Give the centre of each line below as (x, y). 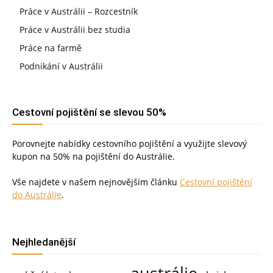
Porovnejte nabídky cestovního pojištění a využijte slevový (129, 143)
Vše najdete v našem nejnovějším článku (96, 182)
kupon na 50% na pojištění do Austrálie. (94, 156)
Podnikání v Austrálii (61, 66)
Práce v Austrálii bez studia (75, 29)
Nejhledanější (44, 242)
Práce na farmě (51, 48)
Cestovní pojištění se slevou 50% (89, 112)
